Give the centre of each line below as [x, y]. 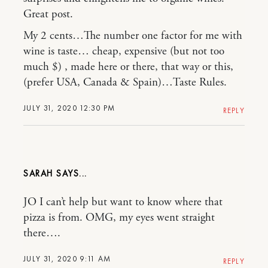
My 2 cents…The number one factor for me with [133, 36]
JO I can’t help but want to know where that [123, 202]
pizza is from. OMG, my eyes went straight [119, 218]
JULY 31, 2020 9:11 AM [67, 259]
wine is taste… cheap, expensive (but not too [124, 51]
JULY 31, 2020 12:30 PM [69, 108]
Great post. [48, 14]
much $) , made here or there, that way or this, [128, 67]
